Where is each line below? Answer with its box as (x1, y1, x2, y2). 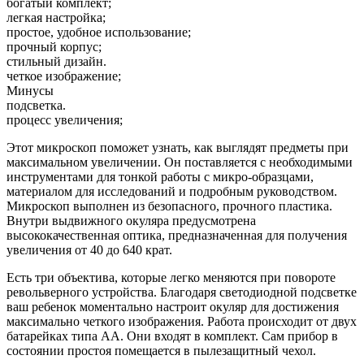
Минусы (6, 84, 54, 98)
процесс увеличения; (6, 113, 123, 128)
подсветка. (6, 98, 66, 113)
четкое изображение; (6, 69, 121, 84)
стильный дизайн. (6, 54, 106, 69)
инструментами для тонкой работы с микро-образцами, (6, 170, 314, 184)
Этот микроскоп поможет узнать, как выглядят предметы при (6, 141, 349, 155)
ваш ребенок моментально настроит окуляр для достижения (6, 300, 339, 314)
